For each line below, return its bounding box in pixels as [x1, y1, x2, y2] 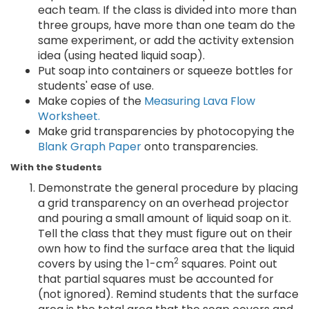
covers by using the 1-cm [38, 256, 174, 272]
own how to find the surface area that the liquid [38, 241, 295, 257]
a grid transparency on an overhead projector [38, 195, 289, 211]
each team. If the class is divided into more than [38, 2, 297, 18]
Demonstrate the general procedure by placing [38, 180, 298, 196]
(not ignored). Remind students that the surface [38, 286, 299, 302]
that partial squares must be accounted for [38, 271, 274, 287]
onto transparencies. [141, 139, 258, 154]
